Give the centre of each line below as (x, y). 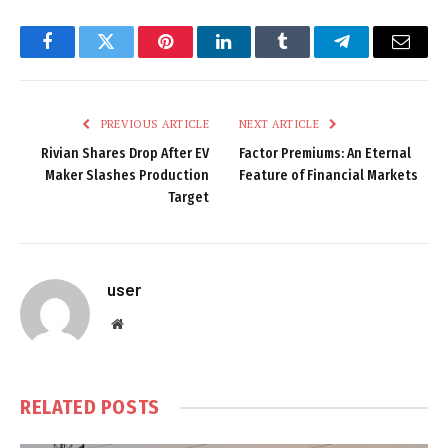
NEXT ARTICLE (281, 124)
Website (144, 323)
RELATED (60, 407)
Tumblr (308, 56)
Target (188, 198)
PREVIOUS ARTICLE (153, 124)
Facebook (80, 56)
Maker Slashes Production (127, 176)
